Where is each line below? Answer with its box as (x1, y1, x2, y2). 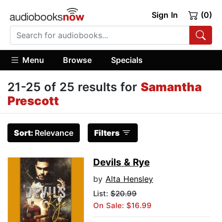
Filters (94, 128, 119, 138)
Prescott (7, 94, 59, 109)
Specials (111, 55, 143, 65)
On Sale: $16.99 (93, 201, 152, 211)
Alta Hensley (106, 174, 153, 184)
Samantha (141, 80, 202, 95)
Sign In (151, 10, 178, 20)
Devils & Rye (93, 157, 150, 168)
